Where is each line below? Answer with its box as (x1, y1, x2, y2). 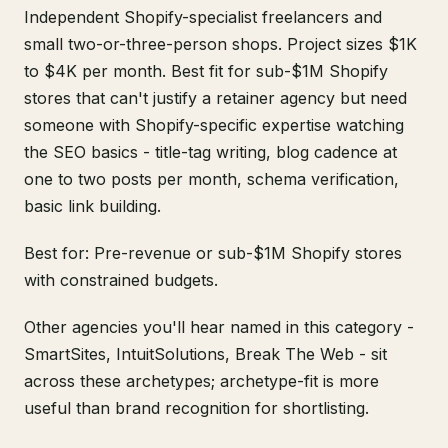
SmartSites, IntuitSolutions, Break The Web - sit (24, 344, 387, 365)
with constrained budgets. (24, 270, 218, 291)
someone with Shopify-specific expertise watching (24, 115, 404, 136)
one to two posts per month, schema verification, (24, 169, 399, 190)
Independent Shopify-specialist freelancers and (24, 7, 382, 28)
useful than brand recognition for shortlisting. (24, 398, 369, 419)
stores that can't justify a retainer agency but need (24, 88, 407, 109)
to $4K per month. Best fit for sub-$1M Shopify (24, 61, 388, 82)
